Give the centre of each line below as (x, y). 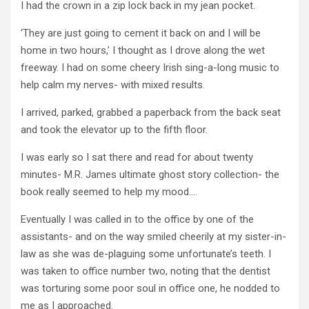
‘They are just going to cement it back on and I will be (141, 33)
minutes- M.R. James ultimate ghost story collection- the (150, 174)
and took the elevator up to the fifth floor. (114, 129)
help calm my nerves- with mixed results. (113, 84)
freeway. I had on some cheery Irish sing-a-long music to (150, 67)
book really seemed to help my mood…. (109, 191)
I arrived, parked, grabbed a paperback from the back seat (151, 112)
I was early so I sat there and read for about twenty (137, 157)
